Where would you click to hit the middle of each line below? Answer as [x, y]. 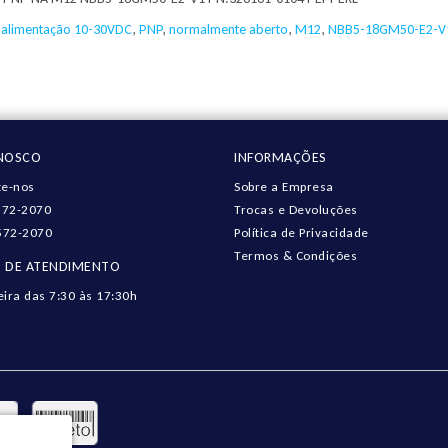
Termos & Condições [295, 255]
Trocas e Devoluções [296, 209]
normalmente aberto [228, 29]
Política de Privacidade [301, 232]
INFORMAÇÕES [280, 157]
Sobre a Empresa [284, 186]
